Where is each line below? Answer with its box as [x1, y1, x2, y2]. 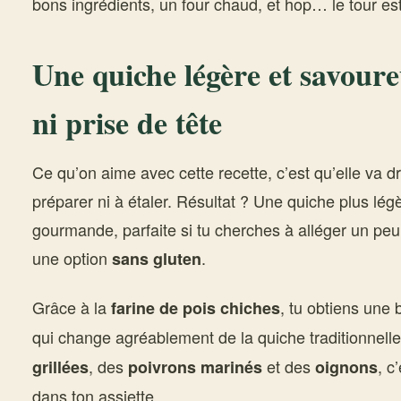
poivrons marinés [128, 355, 262, 379]
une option [32, 246, 112, 269]
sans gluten [112, 247, 201, 270]
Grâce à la [32, 295, 111, 319]
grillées [32, 355, 89, 379]
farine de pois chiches [111, 296, 280, 320]
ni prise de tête [32, 100, 222, 145]
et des [262, 354, 315, 378]
